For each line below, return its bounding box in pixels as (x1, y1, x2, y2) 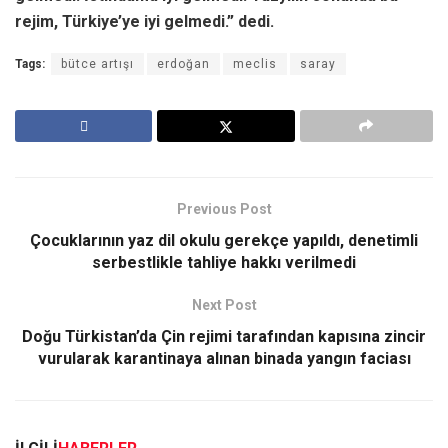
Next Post (191, 297, 257, 314)
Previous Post (176, 201, 272, 218)
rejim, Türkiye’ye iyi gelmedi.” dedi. (15, 12, 274, 32)
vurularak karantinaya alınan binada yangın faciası (37, 349, 411, 369)
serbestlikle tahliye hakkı (92, 253, 281, 273)
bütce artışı (61, 57, 134, 72)
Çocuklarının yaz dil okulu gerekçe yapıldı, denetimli (30, 231, 418, 251)
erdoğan (157, 57, 210, 72)
